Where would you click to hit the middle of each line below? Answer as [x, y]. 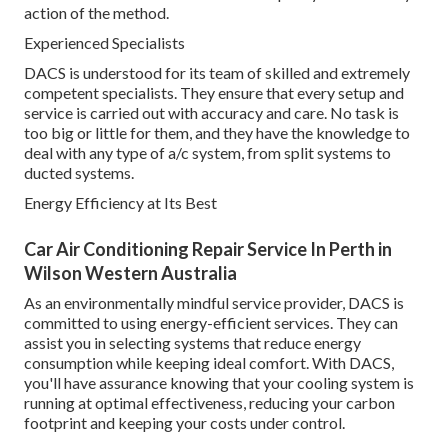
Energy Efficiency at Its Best [120, 202]
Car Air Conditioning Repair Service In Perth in [208, 248]
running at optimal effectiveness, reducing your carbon [209, 402]
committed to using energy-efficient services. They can [211, 322]
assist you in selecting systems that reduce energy [192, 342]
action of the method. [96, 12]
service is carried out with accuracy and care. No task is [211, 112]
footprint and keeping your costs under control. [184, 422]
